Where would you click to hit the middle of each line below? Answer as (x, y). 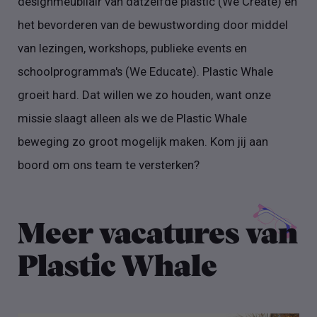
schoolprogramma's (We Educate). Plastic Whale (146, 71)
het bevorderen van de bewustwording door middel (153, 24)
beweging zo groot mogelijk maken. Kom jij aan (143, 141)
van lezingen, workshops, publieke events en (133, 48)
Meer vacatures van (158, 235)
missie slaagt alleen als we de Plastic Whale (133, 118)
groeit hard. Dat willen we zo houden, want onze (145, 94)
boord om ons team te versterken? (109, 165)
